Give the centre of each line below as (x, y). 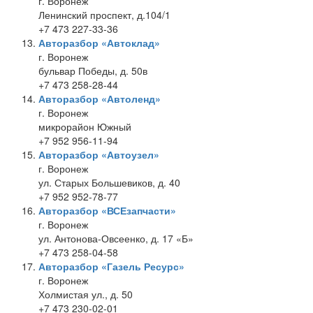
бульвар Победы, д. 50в (93, 71)
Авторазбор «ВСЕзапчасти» (107, 210)
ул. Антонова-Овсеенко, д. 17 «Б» (116, 238)
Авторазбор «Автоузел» (99, 154)
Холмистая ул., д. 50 (86, 294)
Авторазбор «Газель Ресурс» (111, 266)
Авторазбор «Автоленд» (100, 99)
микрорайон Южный (85, 126)
